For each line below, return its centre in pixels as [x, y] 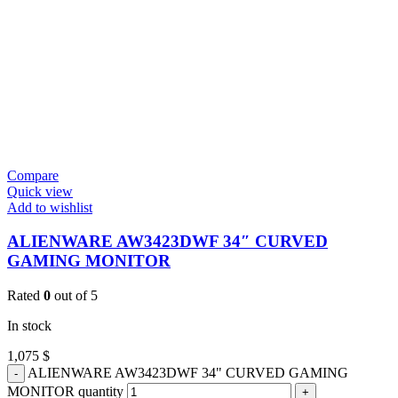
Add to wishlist [50, 207]
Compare [33, 175]
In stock [29, 326]
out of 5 [74, 296]
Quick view [40, 191]
